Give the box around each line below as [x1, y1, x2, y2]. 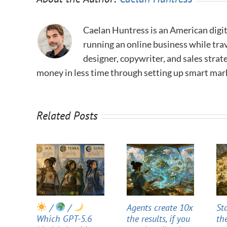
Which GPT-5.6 [36, 212, 92, 224]
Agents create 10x [126, 201, 193, 213]
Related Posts [36, 108, 98, 123]
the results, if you [126, 212, 190, 224]
